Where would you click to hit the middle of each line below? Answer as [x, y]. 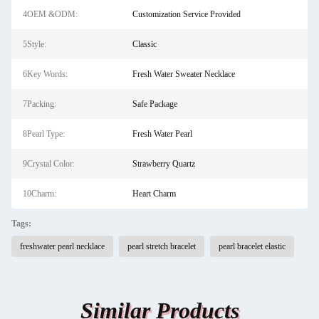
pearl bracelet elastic [252, 246]
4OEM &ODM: [50, 14]
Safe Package [155, 104]
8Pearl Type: [44, 134]
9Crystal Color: [49, 164]
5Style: [35, 44]
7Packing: [40, 104]
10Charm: [40, 194]
